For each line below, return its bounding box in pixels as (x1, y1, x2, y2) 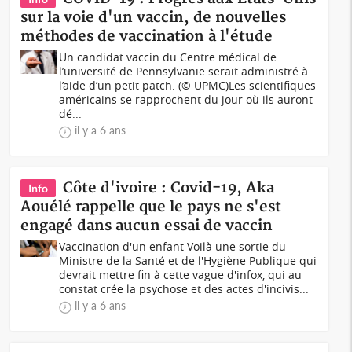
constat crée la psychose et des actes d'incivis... (59, 281, 310, 296)
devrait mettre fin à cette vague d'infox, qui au (59, 267, 302, 282)
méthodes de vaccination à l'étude (20, 27, 273, 46)
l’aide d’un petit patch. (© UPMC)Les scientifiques (59, 78, 317, 93)
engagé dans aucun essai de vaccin (20, 217, 273, 235)
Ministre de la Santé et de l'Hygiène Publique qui (59, 253, 317, 268)
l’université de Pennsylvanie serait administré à (59, 64, 309, 79)
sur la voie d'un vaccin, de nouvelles (20, 9, 287, 27)
